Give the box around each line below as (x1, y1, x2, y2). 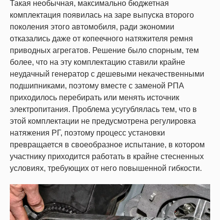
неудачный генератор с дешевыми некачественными (10, 69, 204, 78)
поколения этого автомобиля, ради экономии (10, 22, 174, 31)
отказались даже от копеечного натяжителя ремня (10, 34, 193, 43)
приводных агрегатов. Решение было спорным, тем (10, 46, 199, 55)
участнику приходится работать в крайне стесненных (10, 152, 204, 161)
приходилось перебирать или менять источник (10, 93, 179, 102)
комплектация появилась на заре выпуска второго (10, 10, 194, 19)
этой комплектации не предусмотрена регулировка (10, 116, 196, 125)
